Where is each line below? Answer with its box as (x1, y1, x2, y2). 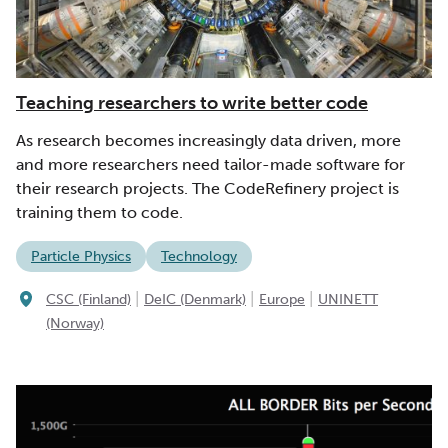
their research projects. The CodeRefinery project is (16, 179, 399, 199)
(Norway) (46, 314, 104, 332)
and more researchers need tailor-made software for (16, 155, 405, 175)
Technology (161, 248, 237, 266)
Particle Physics (31, 248, 131, 266)
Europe (259, 290, 305, 308)
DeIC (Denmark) (144, 290, 246, 308)
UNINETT (318, 290, 378, 308)
